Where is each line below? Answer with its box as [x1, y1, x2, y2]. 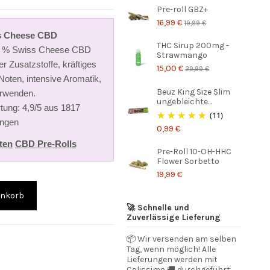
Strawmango [157, 50, 208, 61]
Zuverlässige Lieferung [126, 212, 221, 223]
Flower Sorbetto [157, 156, 220, 166]
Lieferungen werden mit [126, 254, 218, 265]
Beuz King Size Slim [157, 86, 231, 97]
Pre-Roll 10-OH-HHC [157, 146, 232, 157]
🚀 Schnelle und [126, 202, 189, 213]
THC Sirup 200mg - [157, 40, 230, 51]
